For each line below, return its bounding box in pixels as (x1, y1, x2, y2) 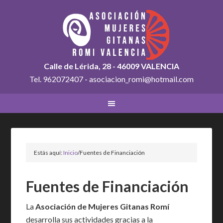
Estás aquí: (34, 149, 64, 156)
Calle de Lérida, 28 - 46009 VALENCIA (44, 61, 179, 71)
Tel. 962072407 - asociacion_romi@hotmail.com (29, 74, 194, 84)
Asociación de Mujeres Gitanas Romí (35, 202, 170, 211)
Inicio (63, 149, 78, 156)
